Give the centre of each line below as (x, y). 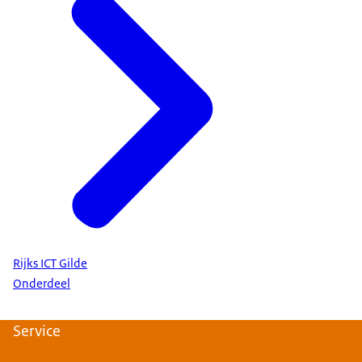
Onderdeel (42, 283)
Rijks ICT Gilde (50, 264)
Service (37, 330)
